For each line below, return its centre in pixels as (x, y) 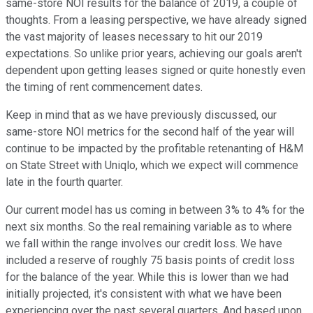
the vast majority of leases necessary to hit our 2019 (134, 37)
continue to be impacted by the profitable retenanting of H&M (154, 149)
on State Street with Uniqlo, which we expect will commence (152, 166)
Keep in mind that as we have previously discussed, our (141, 115)
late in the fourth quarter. (64, 182)
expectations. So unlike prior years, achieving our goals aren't (154, 54)
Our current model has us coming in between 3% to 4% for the (155, 210)
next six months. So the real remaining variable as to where (149, 227)
